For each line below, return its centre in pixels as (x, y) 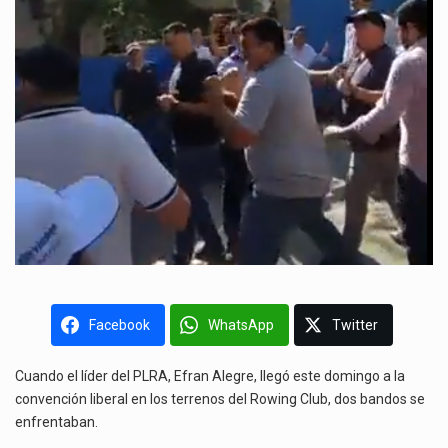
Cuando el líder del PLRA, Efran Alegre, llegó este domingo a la (210, 375)
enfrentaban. (56, 421)
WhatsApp (240, 324)
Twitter (354, 324)
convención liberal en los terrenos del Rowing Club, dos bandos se (220, 398)
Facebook (119, 324)
